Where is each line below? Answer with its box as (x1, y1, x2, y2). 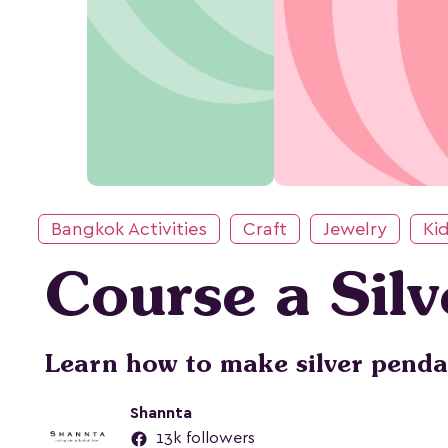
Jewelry (323, 220, 387, 238)
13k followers (152, 430, 255, 446)
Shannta (130, 405, 192, 421)
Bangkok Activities (51, 220, 207, 238)
